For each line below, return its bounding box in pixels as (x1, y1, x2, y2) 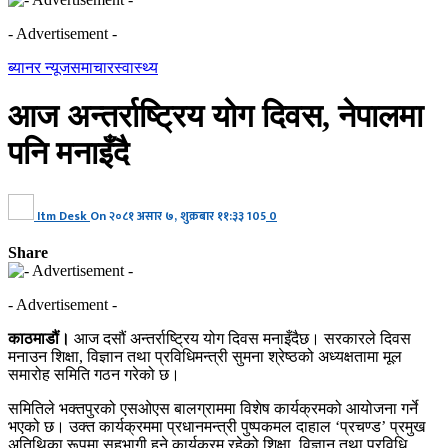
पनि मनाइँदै (8, 135, 129, 172)
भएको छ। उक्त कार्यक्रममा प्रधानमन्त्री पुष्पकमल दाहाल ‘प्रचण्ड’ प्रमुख (8, 417, 425, 435)
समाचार (70, 59, 114, 76)
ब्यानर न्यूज (8, 59, 70, 76)
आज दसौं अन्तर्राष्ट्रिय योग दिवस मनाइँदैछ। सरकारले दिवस (70, 329, 411, 347)
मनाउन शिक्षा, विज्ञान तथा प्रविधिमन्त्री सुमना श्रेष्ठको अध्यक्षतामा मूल (8, 347, 402, 365)
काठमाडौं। (8, 329, 70, 347)
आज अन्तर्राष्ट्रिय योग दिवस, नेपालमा (8, 98, 423, 135)
